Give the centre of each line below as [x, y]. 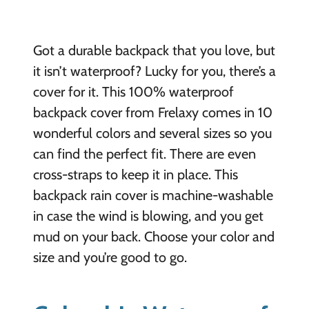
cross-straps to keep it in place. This [135, 175]
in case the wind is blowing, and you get [148, 216]
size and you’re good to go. [110, 258]
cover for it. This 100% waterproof [133, 92]
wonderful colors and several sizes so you [152, 133]
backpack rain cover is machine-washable [153, 196]
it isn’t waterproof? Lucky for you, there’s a [154, 71]
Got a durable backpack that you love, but [154, 51]
